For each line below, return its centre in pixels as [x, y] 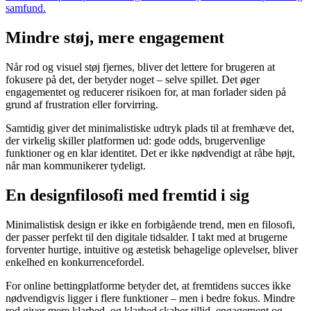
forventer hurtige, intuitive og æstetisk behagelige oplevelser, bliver [152, 249]
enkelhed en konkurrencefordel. [75, 262]
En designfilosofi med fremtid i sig [127, 195]
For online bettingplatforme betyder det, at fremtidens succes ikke [148, 285]
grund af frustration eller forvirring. [82, 105]
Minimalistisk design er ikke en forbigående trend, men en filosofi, [150, 224]
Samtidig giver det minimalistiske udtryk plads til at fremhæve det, [150, 128]
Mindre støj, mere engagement [115, 38]
